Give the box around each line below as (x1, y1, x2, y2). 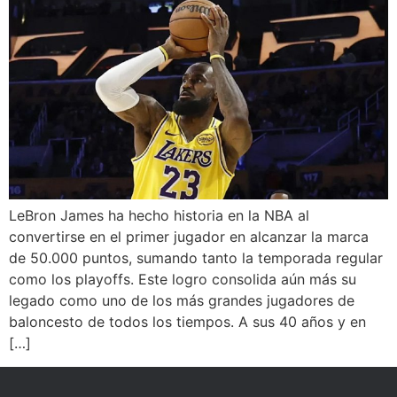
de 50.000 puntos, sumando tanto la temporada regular (9, 249, 383, 268)
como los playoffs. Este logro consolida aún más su (9, 270, 356, 289)
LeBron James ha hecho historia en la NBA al (9, 206, 309, 225)
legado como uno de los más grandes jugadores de (9, 292, 354, 310)
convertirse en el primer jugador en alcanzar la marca (9, 228, 369, 246)
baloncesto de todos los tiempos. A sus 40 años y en (9, 313, 366, 331)
